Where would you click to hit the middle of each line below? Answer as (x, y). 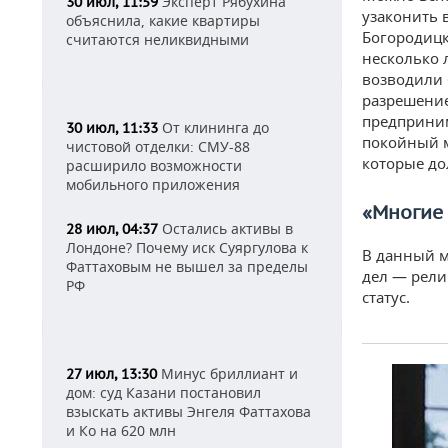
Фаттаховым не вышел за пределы (187, 266)
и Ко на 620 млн (121, 430)
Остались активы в (225, 228)
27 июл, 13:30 (111, 374)
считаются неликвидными (157, 39)
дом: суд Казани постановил (163, 392)
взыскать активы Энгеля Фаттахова (188, 411)
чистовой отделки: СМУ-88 (158, 146)
